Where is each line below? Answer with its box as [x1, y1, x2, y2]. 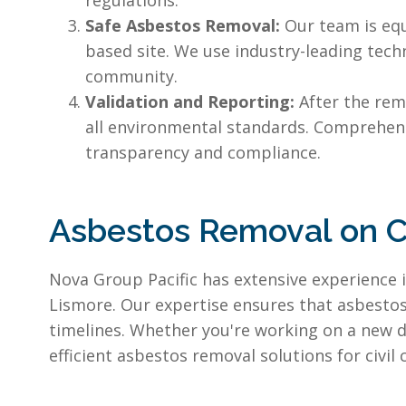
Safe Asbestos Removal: [85, 14, 285, 37]
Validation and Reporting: [85, 91, 299, 113]
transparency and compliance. [85, 141, 321, 164]
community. [85, 65, 178, 88]
